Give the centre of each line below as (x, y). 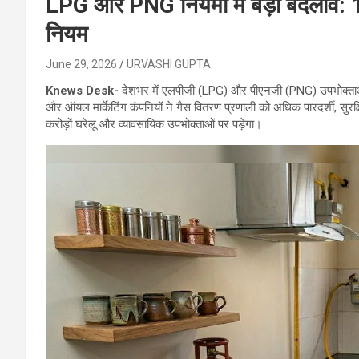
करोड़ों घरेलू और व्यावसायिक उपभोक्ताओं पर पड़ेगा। (154, 124)
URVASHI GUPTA (169, 64)
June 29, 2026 (81, 64)
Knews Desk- (84, 90)
